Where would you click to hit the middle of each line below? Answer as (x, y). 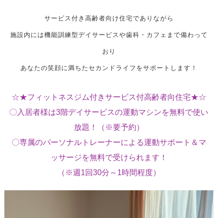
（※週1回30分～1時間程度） (109, 173)
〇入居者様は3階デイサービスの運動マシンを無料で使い (109, 112)
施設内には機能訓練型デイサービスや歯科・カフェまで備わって (109, 35)
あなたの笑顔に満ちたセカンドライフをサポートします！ (109, 68)
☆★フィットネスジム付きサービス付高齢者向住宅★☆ (109, 97)
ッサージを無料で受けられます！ (109, 158)
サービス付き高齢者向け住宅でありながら (109, 19)
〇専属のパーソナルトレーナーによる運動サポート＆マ (109, 143)
